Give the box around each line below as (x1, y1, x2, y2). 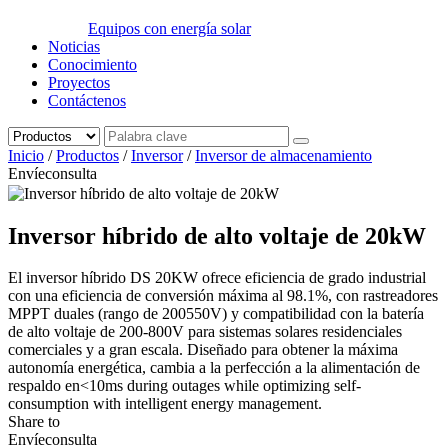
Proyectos (48, 74, 110, 92)
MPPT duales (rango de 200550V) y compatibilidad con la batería (8, 305, 424, 323)
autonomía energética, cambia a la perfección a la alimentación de (8, 359, 420, 377)
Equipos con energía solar (88, 20, 251, 38)
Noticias (48, 38, 100, 56)
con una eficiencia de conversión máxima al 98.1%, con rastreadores (8, 287, 438, 305)
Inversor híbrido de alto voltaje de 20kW (8, 222, 426, 249)
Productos (56, 147, 119, 165)
